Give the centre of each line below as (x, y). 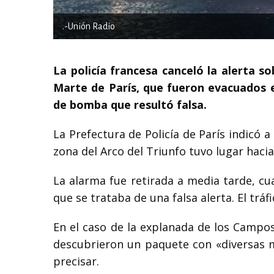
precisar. (76, 261)
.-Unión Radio (89, 26)
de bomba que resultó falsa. (130, 104)
